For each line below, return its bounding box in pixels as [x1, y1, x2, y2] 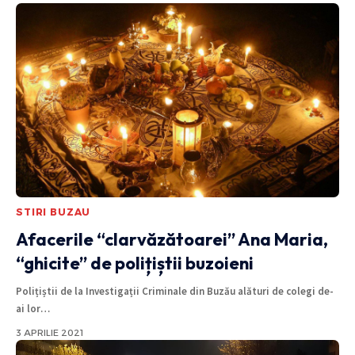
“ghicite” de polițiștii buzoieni [16, 251, 254, 274]
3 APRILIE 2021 [16, 326, 83, 338]
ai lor [16, 301, 40, 315]
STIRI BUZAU [16, 205, 91, 218]
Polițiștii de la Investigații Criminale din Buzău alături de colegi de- [16, 284, 334, 298]
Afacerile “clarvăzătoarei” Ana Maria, [16, 227, 328, 250]
